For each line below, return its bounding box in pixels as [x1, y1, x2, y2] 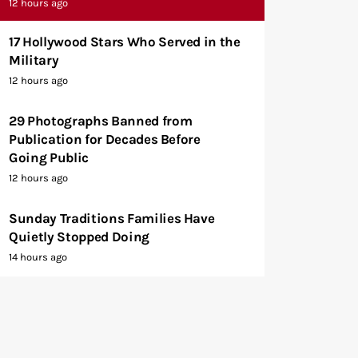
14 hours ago [9, 250, 67, 263]
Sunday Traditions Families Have [9, 209, 215, 226]
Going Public [9, 149, 89, 165]
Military [9, 51, 59, 68]
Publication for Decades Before [9, 130, 201, 147]
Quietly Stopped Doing [9, 228, 149, 245]
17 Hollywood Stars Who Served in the [9, 33, 241, 50]
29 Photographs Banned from [9, 112, 193, 129]
